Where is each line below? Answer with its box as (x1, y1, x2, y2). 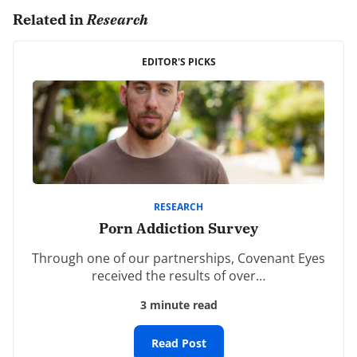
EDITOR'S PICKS (141, 55, 216, 69)
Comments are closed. (19, 20, 154, 37)
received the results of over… (92, 266, 265, 284)
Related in (13, 10, 87, 29)
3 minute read (139, 296, 218, 312)
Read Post (151, 335, 206, 351)
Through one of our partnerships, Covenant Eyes (32, 249, 325, 267)
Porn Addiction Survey (99, 218, 258, 237)
